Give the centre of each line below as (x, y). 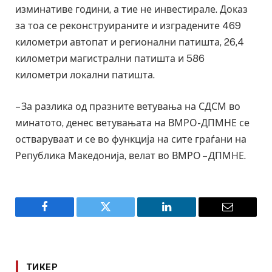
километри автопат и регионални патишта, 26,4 (130, 42)
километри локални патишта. (85, 75)
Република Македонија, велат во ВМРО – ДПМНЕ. (131, 155)
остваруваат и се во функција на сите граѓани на (131, 139)
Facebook (65, 216)
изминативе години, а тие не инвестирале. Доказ (131, 10)
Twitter (121, 216)
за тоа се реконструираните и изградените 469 (128, 26)
